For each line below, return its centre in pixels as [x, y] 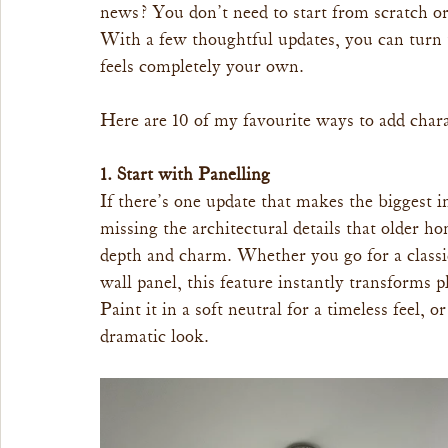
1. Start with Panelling [185, 175]
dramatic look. [154, 337]
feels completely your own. [202, 67]
